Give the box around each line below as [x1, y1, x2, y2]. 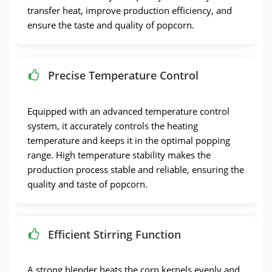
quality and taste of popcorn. [27, 177, 148, 190]
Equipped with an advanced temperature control [27, 104, 229, 117]
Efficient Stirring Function [48, 226, 181, 242]
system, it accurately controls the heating [27, 119, 198, 132]
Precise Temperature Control [48, 68, 199, 83]
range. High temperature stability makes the [27, 148, 211, 161]
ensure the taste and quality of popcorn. [27, 19, 194, 32]
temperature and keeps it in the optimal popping [27, 134, 230, 146]
